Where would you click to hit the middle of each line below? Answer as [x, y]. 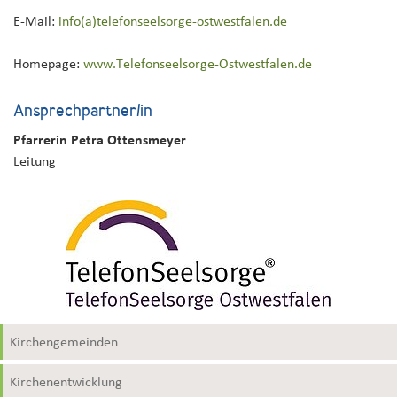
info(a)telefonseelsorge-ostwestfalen [164, 22]
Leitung [35, 162]
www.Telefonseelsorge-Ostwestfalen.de [198, 64]
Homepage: [48, 64]
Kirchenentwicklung [66, 382]
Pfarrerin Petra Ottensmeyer [100, 140]
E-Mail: [36, 22]
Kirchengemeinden [64, 343]
